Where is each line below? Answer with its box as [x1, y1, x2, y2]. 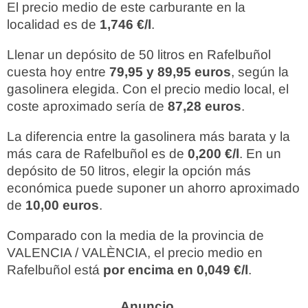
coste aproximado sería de [7, 99, 168, 113]
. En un [239, 146, 281, 161]
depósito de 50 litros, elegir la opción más [7, 164, 251, 178]
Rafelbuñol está [7, 263, 103, 277]
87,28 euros [168, 99, 241, 113]
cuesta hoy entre [7, 65, 109, 79]
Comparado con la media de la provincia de [7, 228, 264, 243]
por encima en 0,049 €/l [103, 263, 248, 277]
